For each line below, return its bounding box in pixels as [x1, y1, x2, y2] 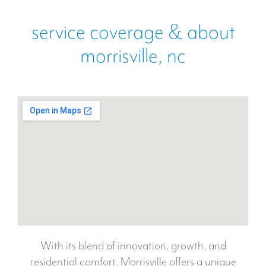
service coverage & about [31, 18, 235, 45]
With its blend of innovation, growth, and [40, 238, 226, 254]
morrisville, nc [80, 42, 186, 69]
